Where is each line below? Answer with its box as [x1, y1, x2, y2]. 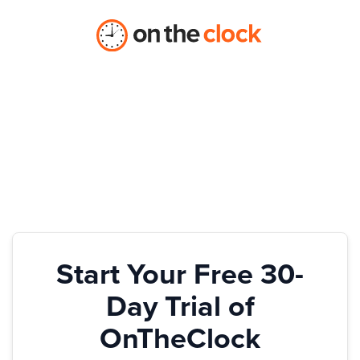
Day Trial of [105, 288, 255, 324]
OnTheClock [100, 321, 260, 356]
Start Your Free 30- [56, 256, 304, 292]
